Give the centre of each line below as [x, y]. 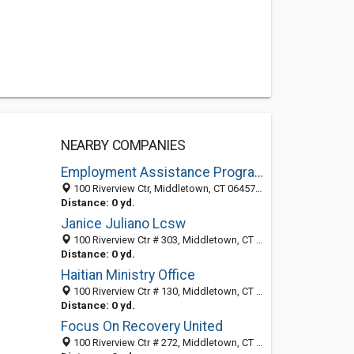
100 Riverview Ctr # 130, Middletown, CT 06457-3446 [163, 291]
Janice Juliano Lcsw [123, 224]
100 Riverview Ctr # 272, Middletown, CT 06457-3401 [163, 343]
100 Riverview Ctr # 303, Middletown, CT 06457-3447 [163, 240]
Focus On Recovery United [141, 326]
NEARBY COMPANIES [123, 145]
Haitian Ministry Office [128, 275]
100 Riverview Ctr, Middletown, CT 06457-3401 [163, 188]
